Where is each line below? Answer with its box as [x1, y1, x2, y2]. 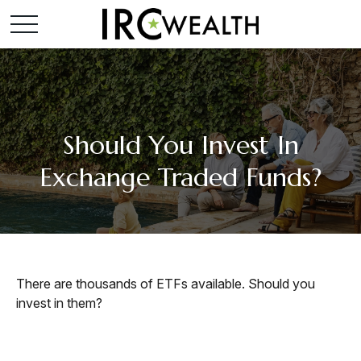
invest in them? [16, 295, 102, 311]
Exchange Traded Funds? [39, 161, 322, 193]
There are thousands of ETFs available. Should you [16, 276, 315, 292]
